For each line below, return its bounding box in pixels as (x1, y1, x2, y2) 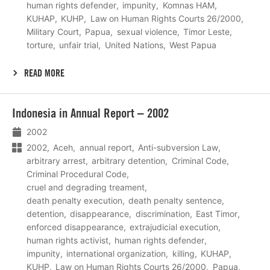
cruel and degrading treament (27, 182, 145, 193)
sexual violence (116, 26, 177, 37)
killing (172, 248, 195, 259)
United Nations (104, 39, 163, 50)
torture (27, 39, 53, 50)
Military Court (27, 26, 79, 37)
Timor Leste (183, 26, 230, 37)
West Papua (169, 39, 217, 50)
